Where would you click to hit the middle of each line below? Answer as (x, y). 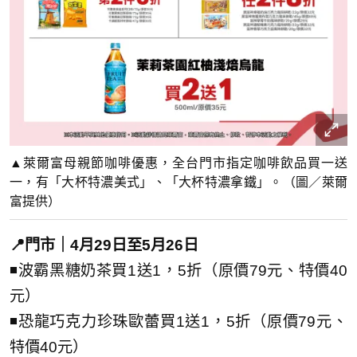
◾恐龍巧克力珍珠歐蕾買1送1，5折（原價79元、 (178, 321)
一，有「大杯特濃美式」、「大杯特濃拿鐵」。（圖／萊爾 (178, 182)
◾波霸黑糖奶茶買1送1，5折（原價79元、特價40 (178, 270)
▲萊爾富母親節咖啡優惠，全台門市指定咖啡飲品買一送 (178, 163)
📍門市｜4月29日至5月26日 (104, 245)
